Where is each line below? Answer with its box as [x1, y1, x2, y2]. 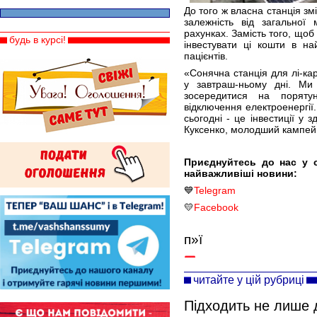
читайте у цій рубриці [193, 273, 304, 286]
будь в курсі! [9, 34, 66, 45]
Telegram [194, 185, 236, 196]
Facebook [194, 202, 238, 213]
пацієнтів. [184, 50, 228, 62]
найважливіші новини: [184, 168, 297, 179]
